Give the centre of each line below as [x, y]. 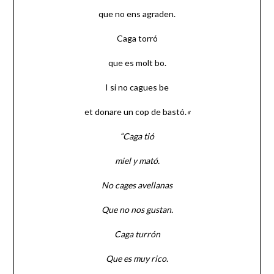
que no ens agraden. [137, 13]
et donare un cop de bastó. [135, 111]
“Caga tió [137, 136]
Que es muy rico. [137, 258]
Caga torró [137, 38]
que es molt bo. [137, 62]
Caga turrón [137, 234]
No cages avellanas [137, 185]
